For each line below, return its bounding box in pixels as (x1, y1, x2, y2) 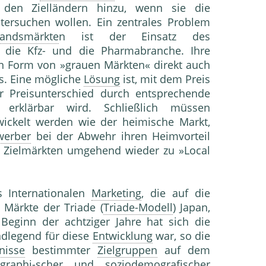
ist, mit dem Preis (120, 72, 210, 87)
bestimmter (25, 243, 98, 258)
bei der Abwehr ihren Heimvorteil (31, 129, 211, 144)
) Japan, (172, 200, 210, 215)
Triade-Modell (103, 200, 173, 215)
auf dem (157, 243, 211, 258)
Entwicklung (92, 229, 153, 243)
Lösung (84, 72, 120, 87)
